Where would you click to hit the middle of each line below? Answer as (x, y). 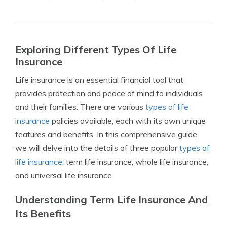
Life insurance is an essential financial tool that (99, 80)
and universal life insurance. (64, 176)
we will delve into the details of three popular (97, 148)
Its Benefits (43, 214)
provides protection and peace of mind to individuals (109, 93)
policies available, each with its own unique (128, 121)
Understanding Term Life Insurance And (111, 200)
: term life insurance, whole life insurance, (135, 162)
